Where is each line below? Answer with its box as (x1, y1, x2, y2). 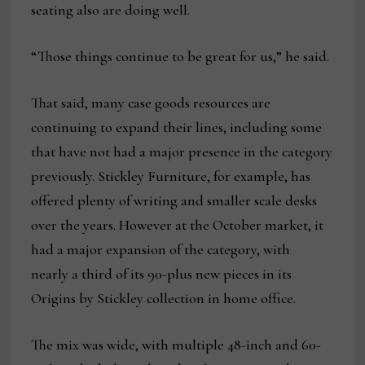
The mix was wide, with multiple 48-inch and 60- (31, 336, 322, 354)
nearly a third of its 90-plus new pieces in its (31, 265, 292, 284)
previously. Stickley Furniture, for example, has (31, 167, 311, 186)
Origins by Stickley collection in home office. (31, 289, 297, 308)
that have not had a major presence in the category (31, 143, 333, 161)
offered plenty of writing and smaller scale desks (31, 191, 318, 210)
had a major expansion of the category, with (31, 240, 294, 259)
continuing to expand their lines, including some (31, 118, 323, 137)
